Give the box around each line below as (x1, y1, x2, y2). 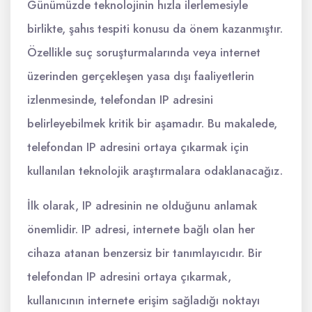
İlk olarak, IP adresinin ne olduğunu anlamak (27, 197, 257, 214)
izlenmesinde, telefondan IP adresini (27, 91, 213, 108)
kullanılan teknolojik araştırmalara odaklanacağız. (27, 162, 283, 179)
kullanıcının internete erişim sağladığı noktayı (27, 292, 260, 309)
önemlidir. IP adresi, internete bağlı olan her (27, 221, 255, 237)
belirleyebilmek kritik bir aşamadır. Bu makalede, (27, 115, 277, 132)
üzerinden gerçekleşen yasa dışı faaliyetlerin (27, 68, 254, 84)
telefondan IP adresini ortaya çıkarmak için (27, 139, 249, 155)
